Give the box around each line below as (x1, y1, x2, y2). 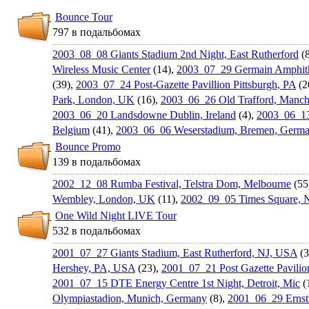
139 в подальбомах (52, 155, 141, 168)
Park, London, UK (52, 93, 134, 106)
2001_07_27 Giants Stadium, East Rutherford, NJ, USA (52, 246, 297, 259)
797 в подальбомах (52, 26, 141, 38)
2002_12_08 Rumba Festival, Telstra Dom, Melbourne (52, 177, 291, 190)
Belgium (52, 123, 90, 136)
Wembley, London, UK (52, 192, 155, 205)
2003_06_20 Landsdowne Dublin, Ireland (52, 108, 236, 121)
